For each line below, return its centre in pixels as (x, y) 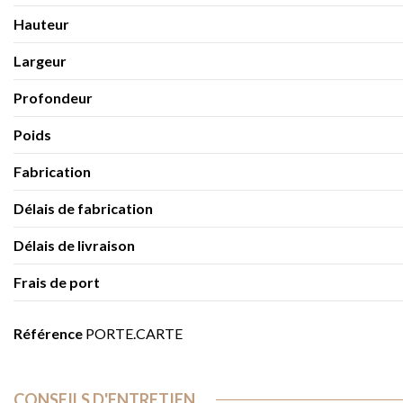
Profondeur (53, 97)
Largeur (40, 60)
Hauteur (41, 23)
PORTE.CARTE (134, 333)
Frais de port (57, 282)
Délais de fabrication (83, 208)
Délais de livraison (74, 245)
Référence (48, 333)
